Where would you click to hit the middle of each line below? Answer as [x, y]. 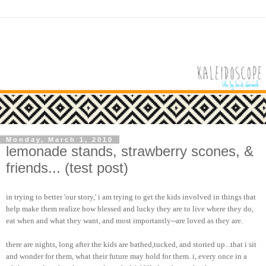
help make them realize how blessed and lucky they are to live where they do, [130, 208]
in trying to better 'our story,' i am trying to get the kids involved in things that [131, 197]
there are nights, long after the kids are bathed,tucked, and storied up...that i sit [131, 244]
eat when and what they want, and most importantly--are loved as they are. [124, 220]
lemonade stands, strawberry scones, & [130, 151]
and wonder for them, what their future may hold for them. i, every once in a [126, 256]
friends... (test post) [67, 168]
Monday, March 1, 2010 [60, 140]
